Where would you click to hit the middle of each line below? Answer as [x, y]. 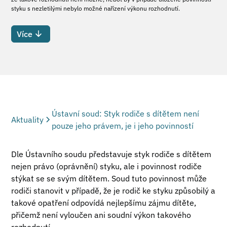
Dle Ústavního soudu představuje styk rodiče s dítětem [111, 154]
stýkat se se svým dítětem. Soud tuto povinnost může [109, 178]
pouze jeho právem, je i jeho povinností [123, 126]
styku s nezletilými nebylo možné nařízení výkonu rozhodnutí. [96, 8]
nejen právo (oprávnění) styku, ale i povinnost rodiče [107, 166]
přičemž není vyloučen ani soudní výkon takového [101, 215]
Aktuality [28, 120]
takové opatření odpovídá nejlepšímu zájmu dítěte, [104, 203]
